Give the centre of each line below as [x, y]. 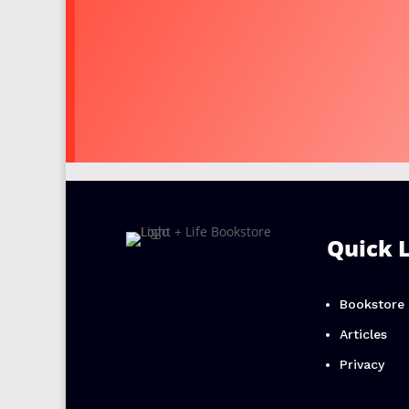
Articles [363, 334]
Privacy [362, 364]
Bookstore [372, 304]
